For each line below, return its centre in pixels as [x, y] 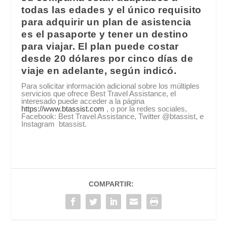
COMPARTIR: [111, 184]
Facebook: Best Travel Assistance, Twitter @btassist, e [113, 117]
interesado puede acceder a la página [83, 101]
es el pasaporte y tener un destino [105, 34]
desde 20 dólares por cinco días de [107, 59]
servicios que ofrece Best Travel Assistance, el [99, 94]
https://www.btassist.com [63, 109]
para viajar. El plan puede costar [100, 47]
